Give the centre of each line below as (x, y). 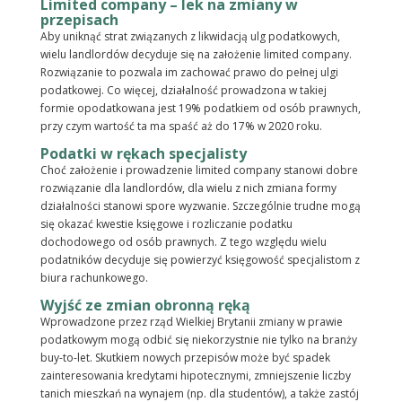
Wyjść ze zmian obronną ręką (145, 306)
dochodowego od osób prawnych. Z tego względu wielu (183, 242)
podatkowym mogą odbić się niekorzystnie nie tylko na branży (198, 340)
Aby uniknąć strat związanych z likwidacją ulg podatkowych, (190, 37)
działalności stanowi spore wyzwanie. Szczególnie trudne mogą (200, 206)
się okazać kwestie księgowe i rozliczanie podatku (166, 224)
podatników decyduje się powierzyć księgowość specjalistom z (200, 260)
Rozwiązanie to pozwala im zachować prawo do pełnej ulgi (189, 73)
